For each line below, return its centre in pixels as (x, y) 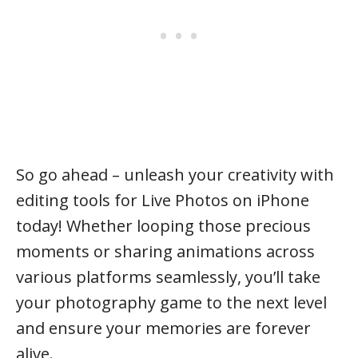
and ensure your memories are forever (163, 328)
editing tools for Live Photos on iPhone (163, 200)
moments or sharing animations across (165, 251)
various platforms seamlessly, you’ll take (168, 276)
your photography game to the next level (171, 302)
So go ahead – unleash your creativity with (175, 174)
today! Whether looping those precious (163, 225)
